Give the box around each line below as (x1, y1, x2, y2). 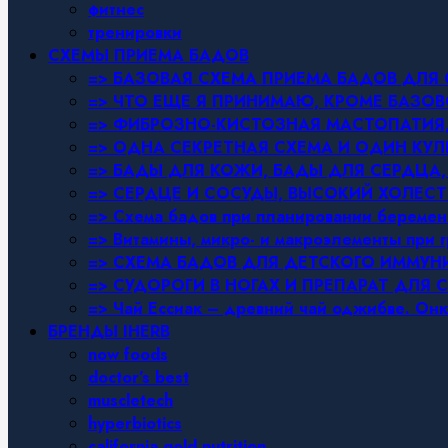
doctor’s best (88, 366, 189, 389)
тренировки (88, 21, 182, 44)
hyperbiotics (88, 412, 182, 435)
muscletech (88, 389, 173, 412)
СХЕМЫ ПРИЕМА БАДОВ (48, 44, 249, 67)
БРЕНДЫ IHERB (48, 320, 170, 343)
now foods (88, 343, 168, 366)
